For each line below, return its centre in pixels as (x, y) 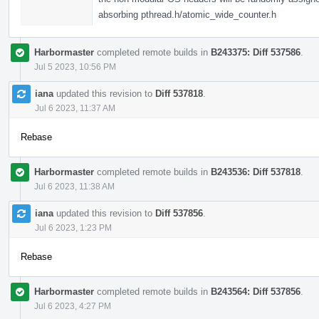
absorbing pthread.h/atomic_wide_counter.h (187, 14)
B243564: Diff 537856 (256, 291)
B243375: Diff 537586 (256, 52)
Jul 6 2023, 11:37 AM (75, 108)
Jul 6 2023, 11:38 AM (74, 186)
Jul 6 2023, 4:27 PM (73, 306)
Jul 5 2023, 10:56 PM (75, 67)
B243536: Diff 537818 (256, 172)
